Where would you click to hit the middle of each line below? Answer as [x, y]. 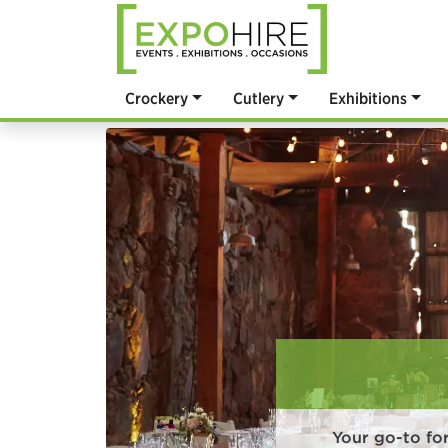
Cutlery [259, 98]
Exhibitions [368, 98]
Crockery [156, 98]
